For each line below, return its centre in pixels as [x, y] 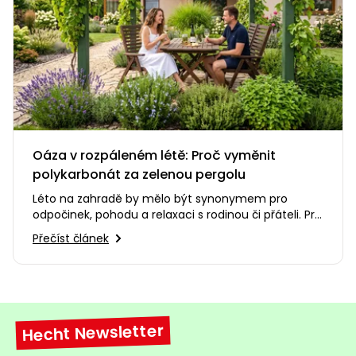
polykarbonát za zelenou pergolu [139, 174]
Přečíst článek [71, 238]
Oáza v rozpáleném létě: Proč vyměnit [154, 155]
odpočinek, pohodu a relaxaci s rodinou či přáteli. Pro [177, 214]
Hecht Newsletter [93, 333]
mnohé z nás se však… [94, 230]
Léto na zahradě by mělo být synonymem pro [160, 198]
